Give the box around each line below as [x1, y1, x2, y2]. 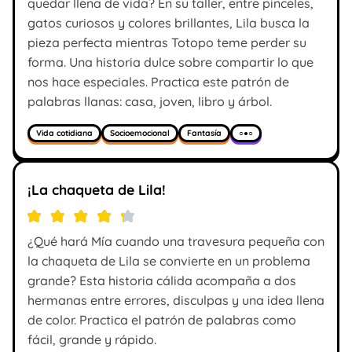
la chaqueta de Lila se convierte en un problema [27, 253, 310, 269]
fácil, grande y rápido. [27, 332, 156, 348]
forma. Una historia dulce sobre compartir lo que [27, 53, 313, 70]
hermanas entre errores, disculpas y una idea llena [27, 292, 324, 309]
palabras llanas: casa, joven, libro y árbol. [27, 93, 272, 109]
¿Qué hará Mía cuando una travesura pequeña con [27, 233, 324, 250]
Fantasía [187, 128, 222, 139]
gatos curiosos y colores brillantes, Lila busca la [27, 14, 310, 31]
